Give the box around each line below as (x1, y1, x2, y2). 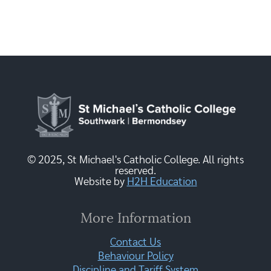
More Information (80, 211, 191, 225)
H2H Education (126, 176, 197, 188)
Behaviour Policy (97, 250, 174, 262)
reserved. (115, 165, 156, 177)
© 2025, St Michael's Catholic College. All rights (27, 154, 244, 166)
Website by (74, 176, 127, 188)
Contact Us (110, 237, 161, 248)
